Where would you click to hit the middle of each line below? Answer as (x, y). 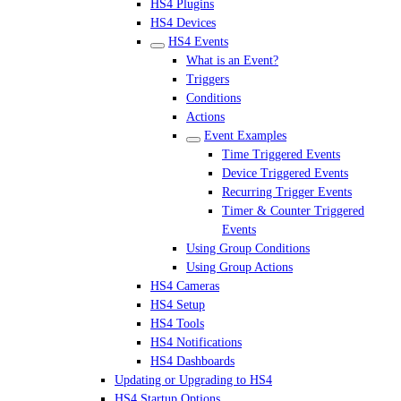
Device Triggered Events (285, 173)
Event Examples (245, 136)
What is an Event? (232, 60)
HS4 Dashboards (192, 361)
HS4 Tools (177, 324)
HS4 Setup (178, 305)
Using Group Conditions (248, 248)
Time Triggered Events (281, 154)
